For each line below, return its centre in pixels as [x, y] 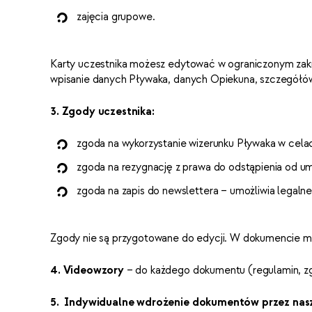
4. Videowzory [88, 271]
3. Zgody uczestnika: [102, 112]
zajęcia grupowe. [116, 17]
